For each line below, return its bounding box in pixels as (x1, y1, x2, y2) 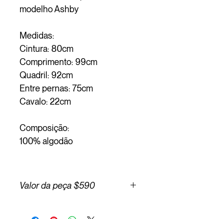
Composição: (20, 122, 69, 133)
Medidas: (20, 30, 54, 41)
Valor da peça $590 (20, 180, 95, 191)
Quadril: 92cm (20, 69, 73, 80)
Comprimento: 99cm (20, 56, 97, 67)
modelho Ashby (20, 3, 79, 14)
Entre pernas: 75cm (20, 83, 93, 93)
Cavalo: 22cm (20, 96, 71, 107)
